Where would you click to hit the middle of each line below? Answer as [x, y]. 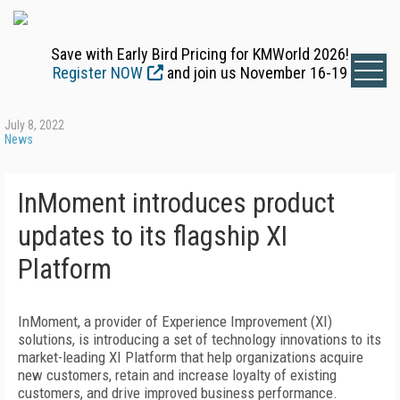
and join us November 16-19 [255, 73]
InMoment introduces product [176, 203]
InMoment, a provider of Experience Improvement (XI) [175, 321]
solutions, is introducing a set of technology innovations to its [200, 339]
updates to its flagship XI [153, 236]
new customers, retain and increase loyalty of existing [177, 375]
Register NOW [98, 73]
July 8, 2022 [34, 125]
